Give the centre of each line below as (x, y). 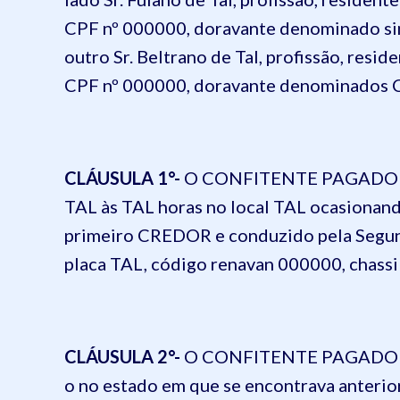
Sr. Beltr (146, 56)
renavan (242, 263)
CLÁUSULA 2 (116, 356)
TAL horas (162, 206)
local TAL (268, 206)
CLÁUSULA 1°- (122, 178)
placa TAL (104, 263)
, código (177, 263)
